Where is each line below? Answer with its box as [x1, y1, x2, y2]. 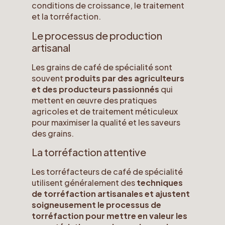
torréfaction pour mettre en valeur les [31, 210, 187, 221]
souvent [31, 72, 65, 83]
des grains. [31, 128, 74, 139]
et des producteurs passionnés [31, 83, 159, 94]
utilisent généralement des [31, 177, 137, 188]
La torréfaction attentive [31, 146, 146, 159]
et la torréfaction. [31, 11, 101, 22]
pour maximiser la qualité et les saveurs [31, 117, 180, 128]
